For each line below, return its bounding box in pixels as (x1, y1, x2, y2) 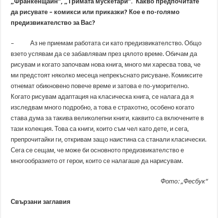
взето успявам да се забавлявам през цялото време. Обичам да (11, 50, 198, 57)
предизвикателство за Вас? (11, 19, 96, 26)
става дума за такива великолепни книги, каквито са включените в (11, 114, 204, 122)
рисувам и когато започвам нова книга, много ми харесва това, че (11, 61, 201, 68)
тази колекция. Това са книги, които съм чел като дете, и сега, (11, 125, 189, 132)
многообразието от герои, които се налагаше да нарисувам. (11, 157, 183, 164)
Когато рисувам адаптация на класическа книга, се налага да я (11, 93, 194, 100)
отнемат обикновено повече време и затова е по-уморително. (11, 82, 189, 90)
